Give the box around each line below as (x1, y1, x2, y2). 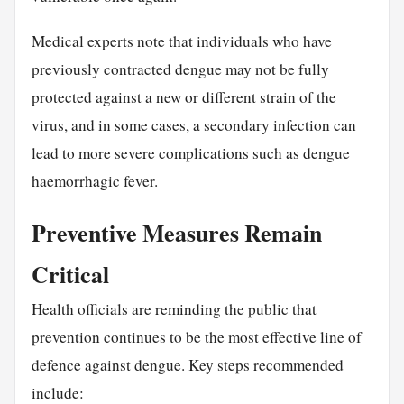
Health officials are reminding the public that (31, 298, 317, 320)
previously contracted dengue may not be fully (31, 59, 329, 80)
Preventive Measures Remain (31, 216, 322, 251)
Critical (31, 257, 109, 292)
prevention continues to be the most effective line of (31, 326, 362, 348)
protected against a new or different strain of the (31, 87, 336, 108)
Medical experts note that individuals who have (31, 31, 332, 52)
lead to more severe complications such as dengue (31, 142, 350, 164)
